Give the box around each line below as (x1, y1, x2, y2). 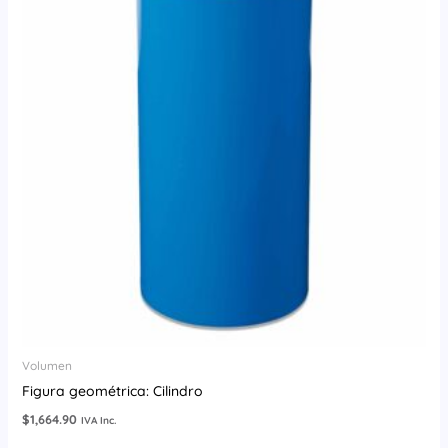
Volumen (21, 358, 72, 374)
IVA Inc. (80, 414, 117, 428)
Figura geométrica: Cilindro (21, 382, 203, 401)
